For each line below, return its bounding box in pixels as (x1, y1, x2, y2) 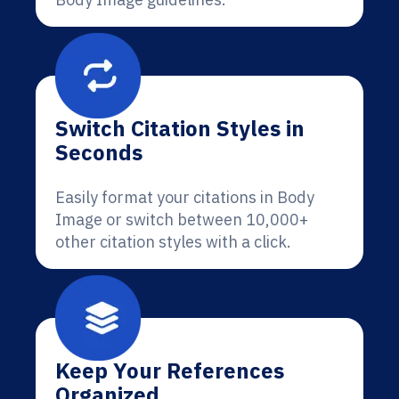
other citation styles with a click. (55, 232, 291, 252)
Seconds (55, 138, 142, 167)
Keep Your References (55, 356, 284, 385)
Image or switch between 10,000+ (55, 209, 308, 230)
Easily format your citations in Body (55, 187, 314, 208)
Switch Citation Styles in (55, 114, 305, 142)
